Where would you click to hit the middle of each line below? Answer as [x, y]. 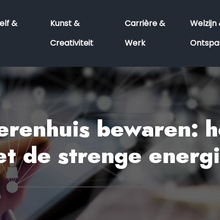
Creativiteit [71, 43]
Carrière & [145, 23]
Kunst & [65, 23]
